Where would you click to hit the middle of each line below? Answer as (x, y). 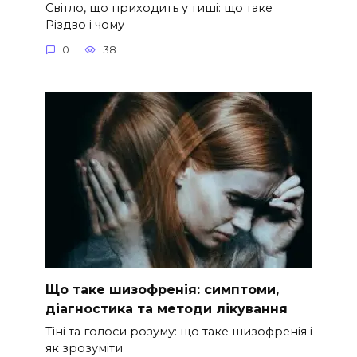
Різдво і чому (84, 24)
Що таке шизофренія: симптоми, (162, 289)
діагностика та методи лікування (166, 308)
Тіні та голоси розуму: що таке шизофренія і (178, 332)
